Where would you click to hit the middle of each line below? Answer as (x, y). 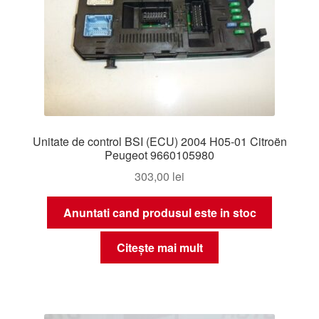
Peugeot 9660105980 (159, 155)
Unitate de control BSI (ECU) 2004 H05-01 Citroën (159, 141)
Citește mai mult (159, 247)
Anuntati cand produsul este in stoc (159, 213)
